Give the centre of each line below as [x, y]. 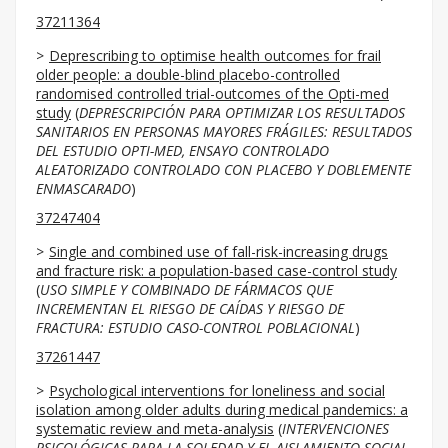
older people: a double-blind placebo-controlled [188, 74]
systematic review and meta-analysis [155, 428]
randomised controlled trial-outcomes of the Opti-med [212, 93]
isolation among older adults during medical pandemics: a [222, 409]
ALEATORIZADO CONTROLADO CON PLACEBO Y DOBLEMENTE [223, 169]
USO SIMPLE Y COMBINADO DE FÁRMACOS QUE [186, 289]
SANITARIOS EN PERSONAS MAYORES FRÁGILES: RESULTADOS [224, 131]
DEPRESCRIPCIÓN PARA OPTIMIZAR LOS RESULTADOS [242, 112]
